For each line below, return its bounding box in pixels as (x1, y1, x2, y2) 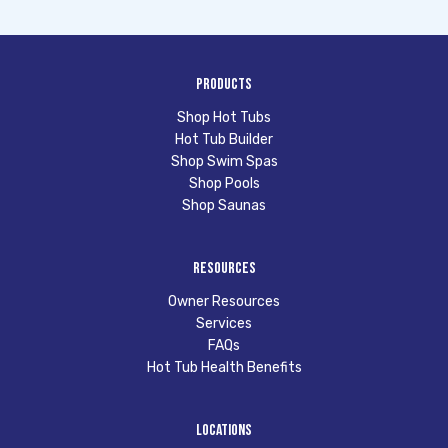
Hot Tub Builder (175, 130, 273, 148)
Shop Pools (188, 174, 260, 192)
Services (196, 314, 252, 332)
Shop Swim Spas (170, 152, 278, 170)
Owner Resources (168, 292, 280, 310)
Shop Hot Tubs (177, 108, 271, 126)
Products (196, 74, 252, 94)
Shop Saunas (182, 196, 266, 214)
